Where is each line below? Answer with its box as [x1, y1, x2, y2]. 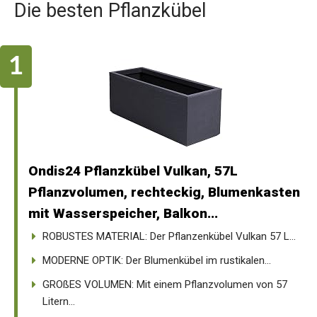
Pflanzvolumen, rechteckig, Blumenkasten [28, 183, 300, 200]
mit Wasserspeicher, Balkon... [28, 204, 218, 221]
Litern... [42, 294, 75, 308]
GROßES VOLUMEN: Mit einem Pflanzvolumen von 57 [42, 277, 287, 291]
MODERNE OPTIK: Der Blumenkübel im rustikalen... [42, 253, 271, 267]
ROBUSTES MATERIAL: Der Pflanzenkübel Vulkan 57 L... [42, 229, 296, 243]
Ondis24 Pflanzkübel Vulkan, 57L [28, 162, 238, 179]
